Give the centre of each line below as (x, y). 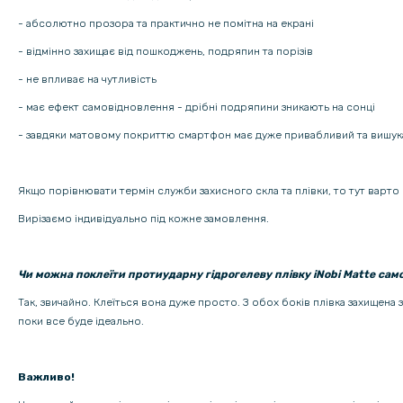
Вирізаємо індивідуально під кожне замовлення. (143, 219)
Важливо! (46, 377)
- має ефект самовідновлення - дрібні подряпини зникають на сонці (197, 107)
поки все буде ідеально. (81, 322)
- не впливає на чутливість (87, 80)
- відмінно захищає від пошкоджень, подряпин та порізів (166, 52)
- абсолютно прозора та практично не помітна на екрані (166, 24)
